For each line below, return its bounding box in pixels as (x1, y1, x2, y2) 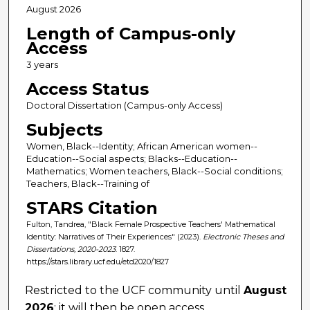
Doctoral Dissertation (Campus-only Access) (26, 99, 223, 111)
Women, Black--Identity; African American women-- (26, 140, 257, 152)
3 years (26, 58, 58, 70)
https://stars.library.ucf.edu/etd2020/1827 (26, 256, 169, 266)
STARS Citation (26, 197, 158, 218)
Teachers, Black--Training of (26, 177, 149, 189)
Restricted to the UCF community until (25, 284, 244, 298)
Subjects (26, 119, 102, 140)
